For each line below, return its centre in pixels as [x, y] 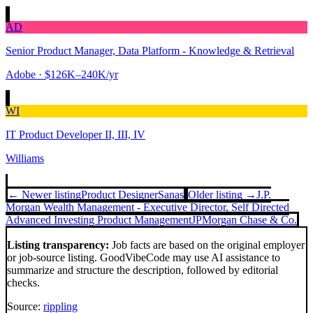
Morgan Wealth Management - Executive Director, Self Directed [147, 208]
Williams [25, 159]
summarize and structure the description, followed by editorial [143, 270]
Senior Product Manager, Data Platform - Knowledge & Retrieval [150, 51]
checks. [23, 283]
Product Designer [119, 195]
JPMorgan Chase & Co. [244, 220]
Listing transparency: [58, 245]
